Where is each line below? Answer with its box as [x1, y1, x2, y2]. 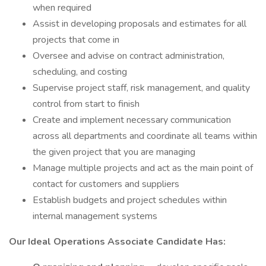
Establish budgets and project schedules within [33, 194, 227, 207]
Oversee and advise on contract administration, [33, 49, 224, 62]
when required [33, 1, 91, 14]
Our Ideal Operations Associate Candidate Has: [9, 235, 226, 248]
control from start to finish [33, 97, 140, 110]
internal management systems [33, 210, 157, 223]
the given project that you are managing [33, 145, 195, 159]
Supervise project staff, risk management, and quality [33, 81, 250, 94]
